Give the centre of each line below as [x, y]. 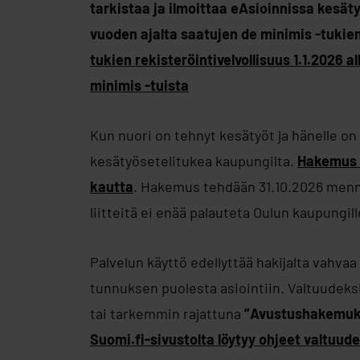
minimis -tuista [139, 86]
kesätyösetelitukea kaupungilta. [194, 161]
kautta [112, 187]
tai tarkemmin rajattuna [167, 314]
